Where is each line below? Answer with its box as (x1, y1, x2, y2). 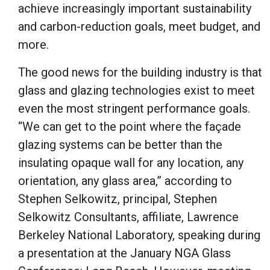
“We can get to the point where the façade (18, 119, 241, 134)
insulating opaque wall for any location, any (18, 155, 243, 171)
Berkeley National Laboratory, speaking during (18, 228, 260, 243)
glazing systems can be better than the (18, 137, 222, 152)
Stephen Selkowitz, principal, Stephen (18, 192, 217, 207)
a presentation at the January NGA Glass (18, 246, 231, 261)
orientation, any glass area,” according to (18, 174, 232, 189)
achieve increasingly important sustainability (18, 1, 251, 16)
